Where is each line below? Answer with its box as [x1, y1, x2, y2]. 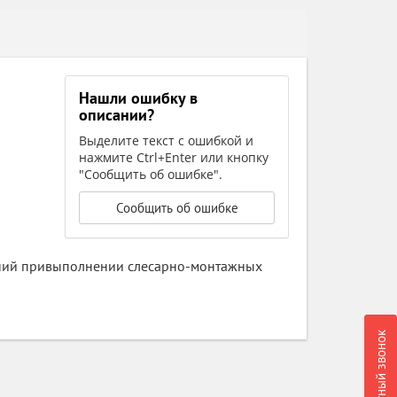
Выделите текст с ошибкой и [79, 132, 254, 149]
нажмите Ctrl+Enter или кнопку [79, 149, 269, 166]
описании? [79, 105, 155, 125]
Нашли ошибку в [79, 88, 198, 108]
